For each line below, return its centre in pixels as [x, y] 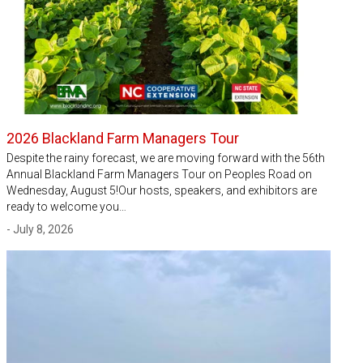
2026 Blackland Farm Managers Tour [123, 138]
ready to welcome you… [66, 206]
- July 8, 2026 [40, 229]
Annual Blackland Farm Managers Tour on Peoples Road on [159, 174]
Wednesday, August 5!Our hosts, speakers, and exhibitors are [162, 190]
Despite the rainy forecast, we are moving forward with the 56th [166, 158]
